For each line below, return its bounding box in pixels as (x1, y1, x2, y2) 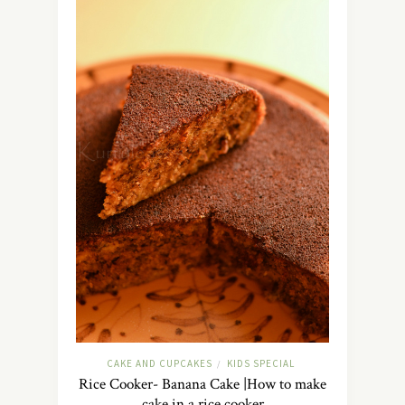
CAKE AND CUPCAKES (106, 357, 212, 371)
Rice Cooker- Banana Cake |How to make (79, 374, 326, 395)
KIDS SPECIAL (226, 357, 295, 371)
